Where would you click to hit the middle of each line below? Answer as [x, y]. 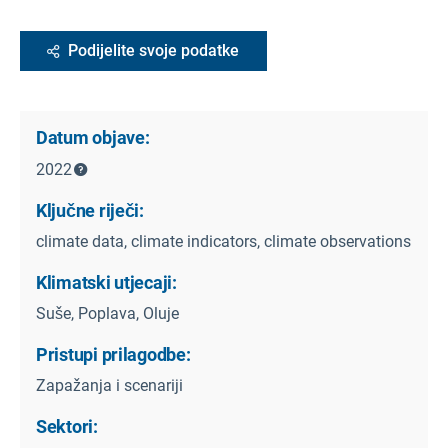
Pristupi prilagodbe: [113, 355]
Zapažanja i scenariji [109, 386]
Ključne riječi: [90, 211]
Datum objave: [93, 138]
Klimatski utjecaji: [106, 283]
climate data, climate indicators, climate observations [223, 242]
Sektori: [67, 427]
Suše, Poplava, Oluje [107, 314]
